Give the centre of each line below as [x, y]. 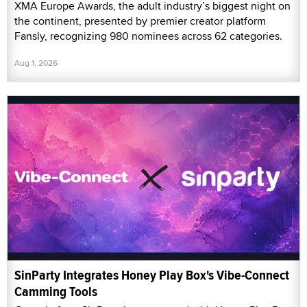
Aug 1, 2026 [36, 62]
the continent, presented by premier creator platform [140, 21]
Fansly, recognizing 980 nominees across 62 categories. [148, 36]
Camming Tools [56, 291]
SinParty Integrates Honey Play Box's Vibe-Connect [152, 275]
